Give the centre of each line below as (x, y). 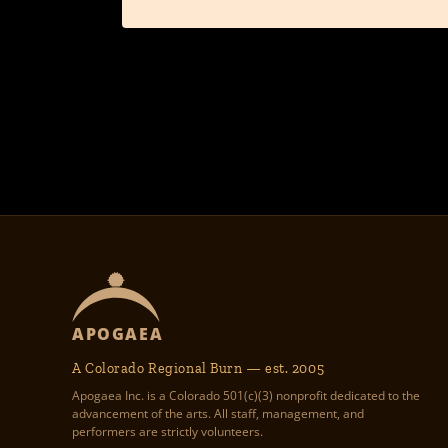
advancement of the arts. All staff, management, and (218, 414)
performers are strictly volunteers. (167, 432)
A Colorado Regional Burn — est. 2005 (198, 369)
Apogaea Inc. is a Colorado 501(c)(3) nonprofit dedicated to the (246, 396)
